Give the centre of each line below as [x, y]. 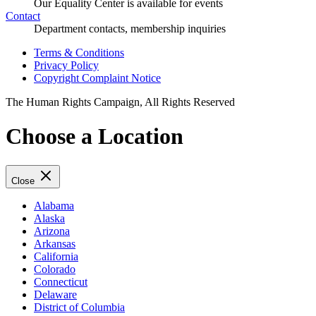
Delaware [55, 294]
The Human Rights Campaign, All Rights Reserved [120, 102]
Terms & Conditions [79, 52]
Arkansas [55, 243]
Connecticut [61, 281]
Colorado [55, 269]
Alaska [49, 218]
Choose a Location [95, 136]
